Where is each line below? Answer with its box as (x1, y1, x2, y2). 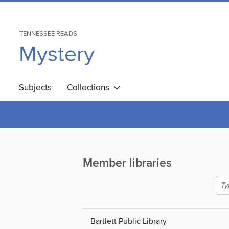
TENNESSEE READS (19, 30, 77, 38)
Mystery (19, 41, 95, 68)
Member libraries (83, 156, 172, 171)
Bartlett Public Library (90, 216, 167, 227)
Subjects (19, 82, 52, 94)
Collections (67, 82, 113, 94)
